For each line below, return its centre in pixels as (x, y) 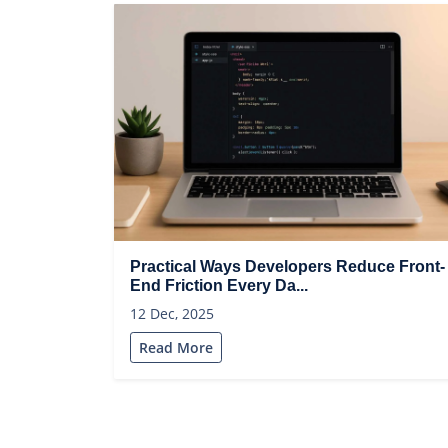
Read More (176, 348)
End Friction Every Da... (219, 286)
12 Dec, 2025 (172, 314)
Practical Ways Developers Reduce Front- (287, 267)
